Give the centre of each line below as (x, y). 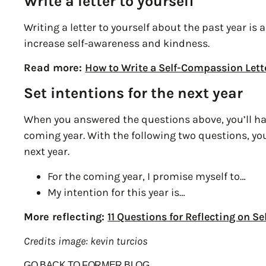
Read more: (55, 67)
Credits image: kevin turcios (86, 241)
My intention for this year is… (117, 192)
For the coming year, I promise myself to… (147, 176)
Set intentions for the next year (134, 93)
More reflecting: (66, 217)
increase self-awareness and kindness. (117, 43)
